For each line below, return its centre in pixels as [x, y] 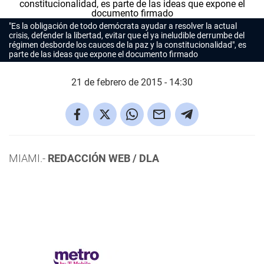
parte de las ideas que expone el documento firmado [103, 54]
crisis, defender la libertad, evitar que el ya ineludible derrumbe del [127, 35]
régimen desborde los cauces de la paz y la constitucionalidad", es [128, 45]
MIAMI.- [28, 158]
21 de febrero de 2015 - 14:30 [132, 82]
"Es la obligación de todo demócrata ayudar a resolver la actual [123, 26]
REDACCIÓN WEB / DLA [103, 158]
